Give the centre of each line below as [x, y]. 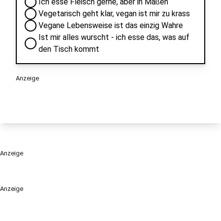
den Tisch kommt [69, 49]
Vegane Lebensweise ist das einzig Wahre [111, 25]
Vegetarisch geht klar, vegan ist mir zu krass [114, 14]
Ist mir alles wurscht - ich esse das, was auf [114, 37]
